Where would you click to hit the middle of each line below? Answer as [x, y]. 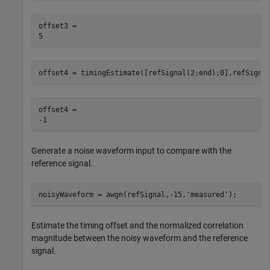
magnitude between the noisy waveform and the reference [140, 238]
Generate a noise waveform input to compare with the [131, 151]
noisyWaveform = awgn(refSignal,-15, [112, 194]
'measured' [207, 194]
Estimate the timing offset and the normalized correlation [137, 226]
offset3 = [59, 26]
